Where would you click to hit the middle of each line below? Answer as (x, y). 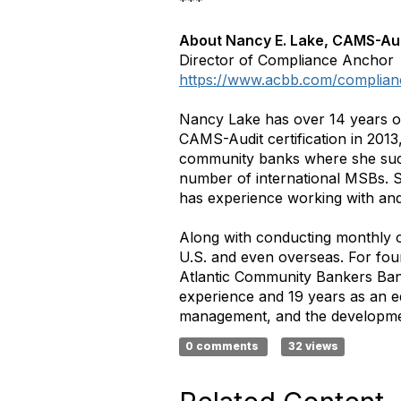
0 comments (224, 346)
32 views (313, 346)
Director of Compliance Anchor (286, 60)
